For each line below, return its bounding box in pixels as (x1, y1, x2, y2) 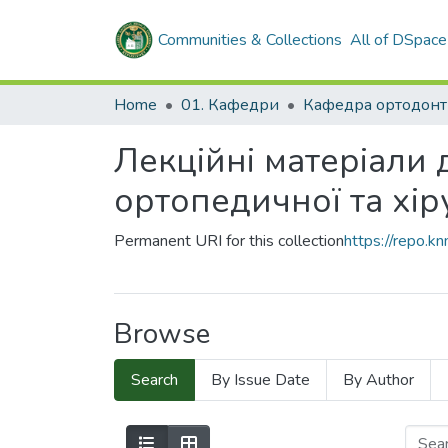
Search (131, 369, 178, 391)
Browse (114, 315, 210, 353)
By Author (343, 369, 414, 391)
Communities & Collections (158, 29, 342, 51)
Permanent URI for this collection (114, 230, 344, 252)
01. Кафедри (181, 94, 279, 116)
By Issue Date (211, 369, 310, 391)
